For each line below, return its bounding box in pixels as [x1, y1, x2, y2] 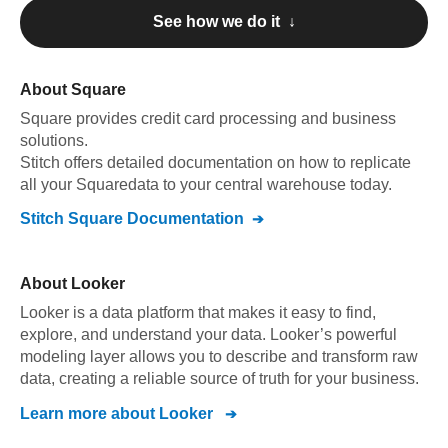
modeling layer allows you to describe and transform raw [20, 348, 418, 365]
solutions [20, 132, 84, 149]
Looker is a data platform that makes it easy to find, [20, 304, 376, 321]
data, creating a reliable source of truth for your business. [20, 370, 419, 387]
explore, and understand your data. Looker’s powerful [20, 326, 397, 343]
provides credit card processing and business [76, 110, 396, 127]
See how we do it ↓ [152, 13, 296, 30]
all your [20, 176, 76, 193]
